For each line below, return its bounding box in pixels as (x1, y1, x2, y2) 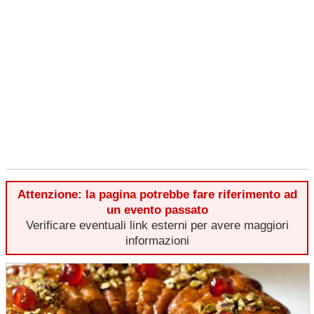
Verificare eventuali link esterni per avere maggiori (25, 219, 289, 232)
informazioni (125, 234, 189, 247)
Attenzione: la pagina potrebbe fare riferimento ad (17, 188, 297, 201)
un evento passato (106, 203, 208, 217)
